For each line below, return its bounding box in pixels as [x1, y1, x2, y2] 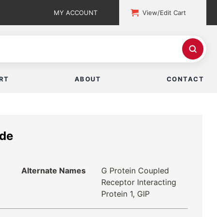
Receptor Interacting [101, 177, 176, 187]
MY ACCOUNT [54, 9, 98, 16]
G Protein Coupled [101, 166, 169, 176]
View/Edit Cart [142, 9, 186, 16]
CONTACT [166, 75, 204, 83]
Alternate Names [21, 166, 86, 176]
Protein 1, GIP [101, 189, 150, 199]
